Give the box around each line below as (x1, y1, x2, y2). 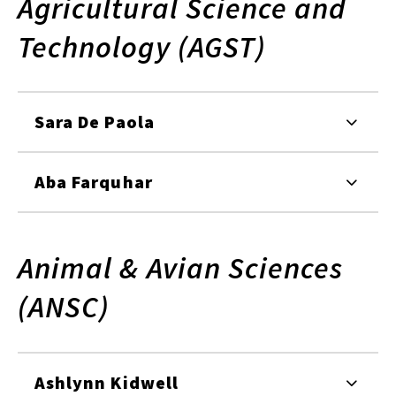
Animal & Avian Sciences (18, 249, 344, 287)
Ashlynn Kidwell (34, 370, 179, 393)
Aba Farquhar (34, 171, 153, 194)
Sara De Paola (34, 110, 155, 133)
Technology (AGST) (18, 28, 267, 66)
